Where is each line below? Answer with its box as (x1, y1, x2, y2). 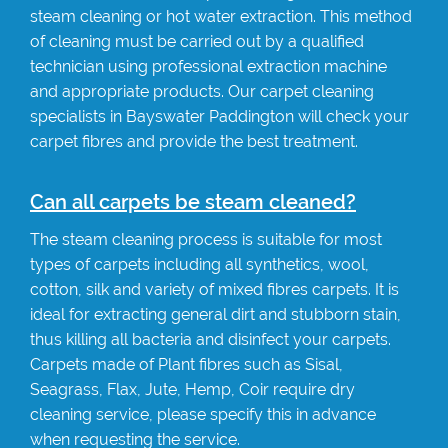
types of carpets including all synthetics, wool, (30, 254, 369, 274)
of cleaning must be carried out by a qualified (30, 31, 364, 51)
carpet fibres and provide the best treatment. (30, 131, 358, 151)
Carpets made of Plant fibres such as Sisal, (30, 354, 343, 374)
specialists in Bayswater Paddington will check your (30, 106, 409, 126)
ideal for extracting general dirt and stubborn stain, (30, 304, 401, 324)
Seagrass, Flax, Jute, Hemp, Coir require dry (30, 379, 355, 399)
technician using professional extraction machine (30, 56, 387, 76)
